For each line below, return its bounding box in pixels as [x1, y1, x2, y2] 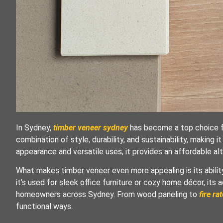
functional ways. [16, 202, 73, 212]
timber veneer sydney [53, 122, 128, 132]
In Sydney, [16, 122, 53, 132]
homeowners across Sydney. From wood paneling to [16, 190, 199, 200]
